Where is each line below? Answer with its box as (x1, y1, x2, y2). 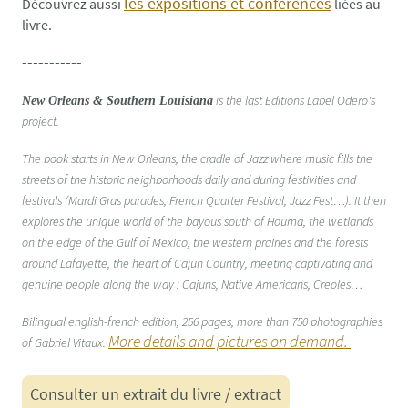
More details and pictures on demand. (108, 331, 348, 352)
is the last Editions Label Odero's (216, 92, 375, 109)
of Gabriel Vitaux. (22, 334, 108, 352)
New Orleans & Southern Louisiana (22, 94, 213, 108)
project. (22, 113, 59, 130)
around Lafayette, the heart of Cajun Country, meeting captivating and (22, 255, 372, 272)
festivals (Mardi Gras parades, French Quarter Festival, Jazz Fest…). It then (22, 192, 386, 209)
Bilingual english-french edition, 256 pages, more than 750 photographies (22, 313, 382, 331)
